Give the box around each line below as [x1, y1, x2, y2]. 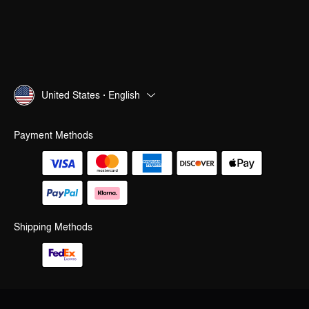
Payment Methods [14, 128, 93, 141]
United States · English [41, 88, 140, 102]
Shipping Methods [14, 219, 92, 233]
